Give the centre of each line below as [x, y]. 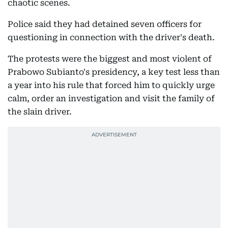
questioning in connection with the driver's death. [111, 37]
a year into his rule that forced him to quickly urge [111, 85]
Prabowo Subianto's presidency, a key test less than [114, 72]
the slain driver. [40, 112]
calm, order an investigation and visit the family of [111, 98]
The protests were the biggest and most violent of [110, 59]
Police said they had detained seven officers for [105, 24]
